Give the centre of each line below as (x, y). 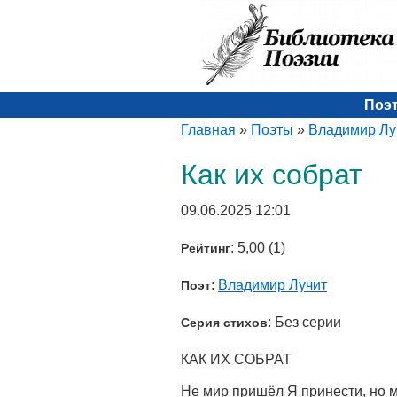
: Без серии (304, 322)
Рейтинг (206, 248)
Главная (208, 130)
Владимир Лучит (272, 285)
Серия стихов (224, 323)
